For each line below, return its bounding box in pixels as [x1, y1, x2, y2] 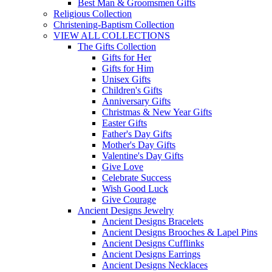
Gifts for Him [102, 63, 154, 73]
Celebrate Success [102, 172, 171, 183]
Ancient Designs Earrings [102, 248, 200, 259]
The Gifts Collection [78, 41, 156, 52]
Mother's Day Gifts [102, 139, 175, 150]
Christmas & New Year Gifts [102, 106, 212, 117]
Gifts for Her [102, 52, 151, 63]
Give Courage [102, 194, 156, 205]
